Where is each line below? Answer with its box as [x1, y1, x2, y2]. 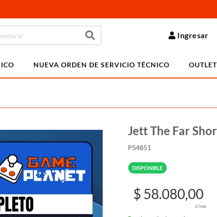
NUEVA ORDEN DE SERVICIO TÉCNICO [33, 61, 170, 69]
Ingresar [177, 31, 209, 40]
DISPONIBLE [132, 165, 163, 171]
